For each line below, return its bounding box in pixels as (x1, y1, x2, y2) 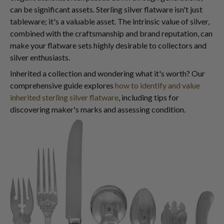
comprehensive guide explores (10, 80, 115, 90)
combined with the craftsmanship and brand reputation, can (10, 28, 212, 38)
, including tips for (118, 92, 179, 102)
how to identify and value (115, 80, 200, 90)
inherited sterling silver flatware (10, 92, 118, 102)
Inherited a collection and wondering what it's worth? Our (10, 68, 205, 78)
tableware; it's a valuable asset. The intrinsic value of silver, (10, 16, 209, 26)
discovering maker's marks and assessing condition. (10, 104, 185, 114)
